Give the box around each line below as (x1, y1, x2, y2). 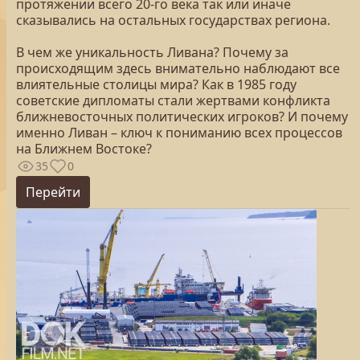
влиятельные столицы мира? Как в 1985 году (16, 76, 297, 93)
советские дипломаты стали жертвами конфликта (16, 92, 330, 109)
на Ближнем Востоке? (16, 140, 152, 157)
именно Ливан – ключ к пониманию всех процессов (16, 124, 342, 141)
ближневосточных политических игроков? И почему (16, 108, 348, 125)
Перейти (26, 183, 80, 201)
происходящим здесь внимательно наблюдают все (16, 59, 340, 77)
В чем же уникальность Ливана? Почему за (16, 43, 288, 61)
